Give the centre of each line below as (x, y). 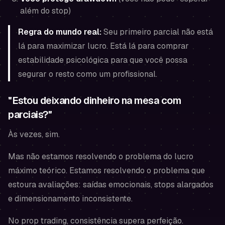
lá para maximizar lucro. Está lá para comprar (103, 46)
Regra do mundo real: (60, 32)
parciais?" (30, 115)
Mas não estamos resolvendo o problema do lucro (101, 156)
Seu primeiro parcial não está (157, 32)
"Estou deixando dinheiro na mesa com (94, 100)
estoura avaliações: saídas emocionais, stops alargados (111, 185)
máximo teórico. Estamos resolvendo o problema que (106, 171)
